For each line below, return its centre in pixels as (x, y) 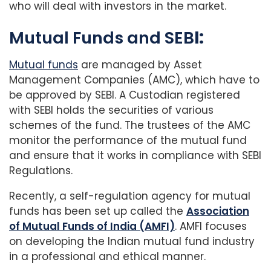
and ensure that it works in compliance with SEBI (135, 156)
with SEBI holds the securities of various (111, 110)
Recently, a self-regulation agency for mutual (130, 196)
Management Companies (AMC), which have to (134, 80)
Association (218, 211)
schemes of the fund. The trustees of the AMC (130, 126)
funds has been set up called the (98, 211)
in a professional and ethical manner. (107, 257)
